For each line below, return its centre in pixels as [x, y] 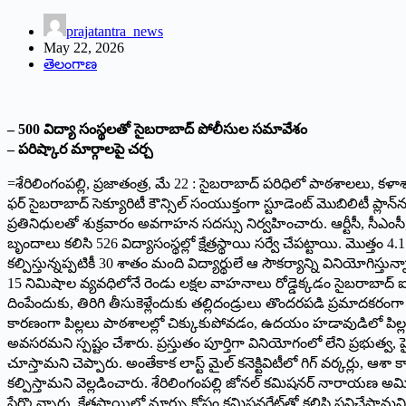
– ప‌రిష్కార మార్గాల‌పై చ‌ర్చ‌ [80, 149]
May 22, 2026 [84, 47]
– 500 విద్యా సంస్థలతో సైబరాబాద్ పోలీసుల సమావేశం [157, 129]
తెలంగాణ [70, 63]
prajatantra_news [115, 31]
